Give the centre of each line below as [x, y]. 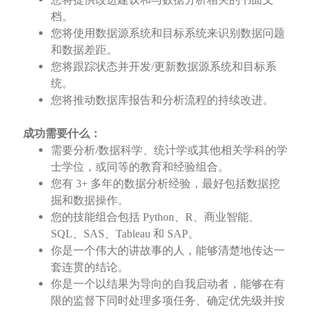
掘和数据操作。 [89, 201]
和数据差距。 [84, 50]
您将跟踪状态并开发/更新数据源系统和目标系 [163, 67]
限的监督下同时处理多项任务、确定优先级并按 [167, 301]
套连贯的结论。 [89, 267]
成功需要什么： [62, 134]
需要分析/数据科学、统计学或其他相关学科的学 [169, 150]
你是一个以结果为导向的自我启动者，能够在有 [167, 284]
